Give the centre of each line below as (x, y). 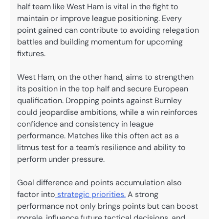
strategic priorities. (90, 194)
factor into (36, 194)
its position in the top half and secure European (103, 88)
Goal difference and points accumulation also (99, 182)
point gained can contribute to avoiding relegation (108, 30)
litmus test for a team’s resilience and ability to (101, 147)
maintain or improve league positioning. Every (99, 18)
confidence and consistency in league (85, 124)
